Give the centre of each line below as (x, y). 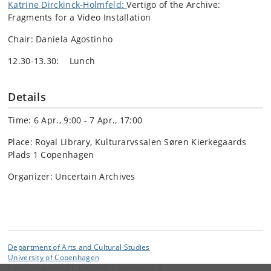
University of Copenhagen (54, 257)
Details (27, 97)
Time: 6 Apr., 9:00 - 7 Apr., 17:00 (75, 120)
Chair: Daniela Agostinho (60, 39)
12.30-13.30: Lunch (52, 61)
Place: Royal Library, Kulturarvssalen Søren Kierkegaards (127, 142)
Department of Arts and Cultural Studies (79, 247)
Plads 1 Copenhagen (51, 155)
